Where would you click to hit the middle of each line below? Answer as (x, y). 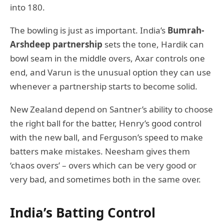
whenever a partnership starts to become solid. (104, 86)
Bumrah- (186, 30)
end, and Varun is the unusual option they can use (110, 72)
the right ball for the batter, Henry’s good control (106, 123)
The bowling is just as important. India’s (89, 30)
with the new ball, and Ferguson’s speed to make (106, 137)
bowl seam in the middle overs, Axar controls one (107, 58)
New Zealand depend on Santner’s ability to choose (111, 109)
